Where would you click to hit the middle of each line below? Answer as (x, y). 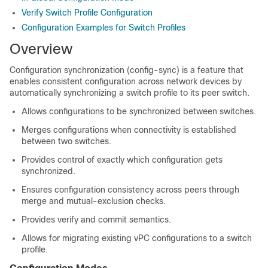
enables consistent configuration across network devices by (126, 81)
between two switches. (66, 141)
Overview (41, 49)
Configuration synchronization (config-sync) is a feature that (127, 70)
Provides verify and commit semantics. (96, 220)
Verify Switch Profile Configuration (87, 13)
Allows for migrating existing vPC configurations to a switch (137, 238)
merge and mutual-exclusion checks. (94, 201)
